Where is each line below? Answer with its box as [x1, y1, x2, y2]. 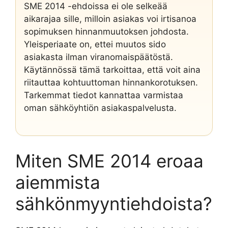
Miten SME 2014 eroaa [15, 150, 204, 172]
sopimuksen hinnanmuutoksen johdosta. [24, 26, 189, 37]
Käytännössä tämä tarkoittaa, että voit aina [24, 64, 201, 75]
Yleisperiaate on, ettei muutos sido [24, 39, 166, 49]
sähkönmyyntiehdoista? [15, 193, 212, 214]
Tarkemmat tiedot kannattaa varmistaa [24, 90, 183, 100]
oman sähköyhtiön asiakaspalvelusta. [24, 102, 177, 113]
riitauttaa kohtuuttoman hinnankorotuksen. [24, 77, 198, 88]
